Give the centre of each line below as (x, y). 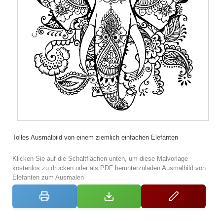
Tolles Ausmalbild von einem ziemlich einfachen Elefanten (95, 137)
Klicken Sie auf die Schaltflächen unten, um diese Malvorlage (100, 159)
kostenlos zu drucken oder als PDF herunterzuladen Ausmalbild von (109, 168)
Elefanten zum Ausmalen (48, 177)
